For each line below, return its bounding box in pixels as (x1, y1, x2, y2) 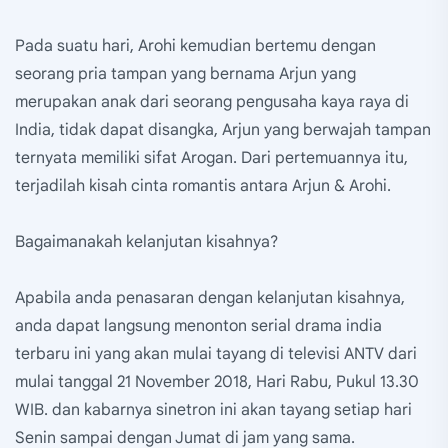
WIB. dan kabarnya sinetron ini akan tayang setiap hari (15, 400, 412, 421)
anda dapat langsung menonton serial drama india (15, 316, 382, 337)
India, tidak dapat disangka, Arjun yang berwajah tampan (15, 120, 431, 141)
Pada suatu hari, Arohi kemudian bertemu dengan (15, 36, 376, 57)
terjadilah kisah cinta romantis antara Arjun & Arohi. (15, 176, 391, 197)
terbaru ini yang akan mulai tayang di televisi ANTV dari (15, 344, 417, 365)
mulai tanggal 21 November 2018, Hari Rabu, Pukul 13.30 (15, 372, 419, 393)
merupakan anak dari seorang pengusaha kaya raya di (15, 92, 409, 113)
